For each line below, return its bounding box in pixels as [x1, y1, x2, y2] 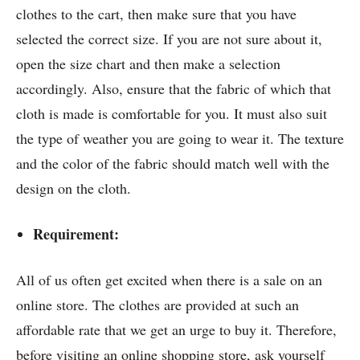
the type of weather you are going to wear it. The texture [16, 128, 344, 148]
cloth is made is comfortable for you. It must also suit [16, 103, 327, 123]
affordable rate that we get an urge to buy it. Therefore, [16, 319, 337, 339]
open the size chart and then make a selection [16, 53, 280, 73]
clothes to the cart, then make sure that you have [16, 3, 297, 23]
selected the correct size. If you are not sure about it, [16, 28, 322, 48]
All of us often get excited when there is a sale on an [16, 269, 322, 289]
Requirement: [33, 223, 119, 244]
